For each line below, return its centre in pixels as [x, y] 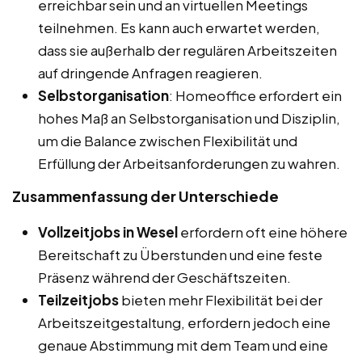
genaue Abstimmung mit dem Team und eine [183, 345]
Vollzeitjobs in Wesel [108, 232]
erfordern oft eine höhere [263, 232]
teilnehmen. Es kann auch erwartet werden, [179, 27]
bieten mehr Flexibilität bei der [221, 299]
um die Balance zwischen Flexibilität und [168, 140]
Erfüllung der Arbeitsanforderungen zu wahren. [189, 163]
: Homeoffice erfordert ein [255, 95]
